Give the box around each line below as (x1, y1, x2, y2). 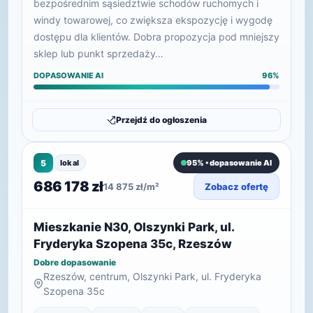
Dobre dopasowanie (34, 257, 116, 268)
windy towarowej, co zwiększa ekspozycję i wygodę (34, 14, 272, 26)
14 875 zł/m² (103, 181, 159, 192)
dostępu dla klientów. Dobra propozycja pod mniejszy (34, 31, 279, 43)
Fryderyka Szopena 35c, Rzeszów (34, 237, 232, 251)
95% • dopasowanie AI (187, 158, 272, 168)
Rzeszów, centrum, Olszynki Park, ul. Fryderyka (43, 270, 261, 282)
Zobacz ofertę (205, 181, 268, 192)
